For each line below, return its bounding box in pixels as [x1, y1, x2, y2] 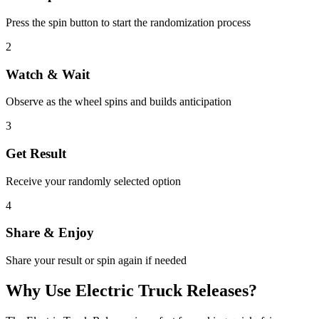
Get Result [6, 145, 66, 161]
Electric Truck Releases [75, 281, 249, 300]
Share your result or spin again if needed [6, 254, 187, 267]
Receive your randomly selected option [6, 174, 181, 187]
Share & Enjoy [6, 225, 94, 241]
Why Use [6, 281, 75, 300]
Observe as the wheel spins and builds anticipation [6, 95, 231, 108]
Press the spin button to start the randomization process [6, 16, 251, 28]
